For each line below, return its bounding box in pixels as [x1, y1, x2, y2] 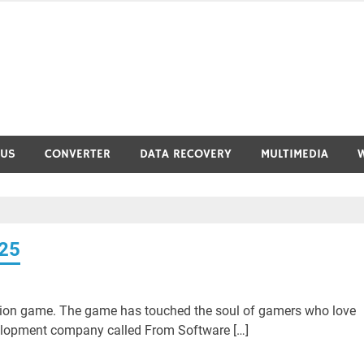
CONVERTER [45, 146, 110, 162]
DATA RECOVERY [140, 146, 232, 162]
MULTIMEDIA [261, 146, 328, 162]
